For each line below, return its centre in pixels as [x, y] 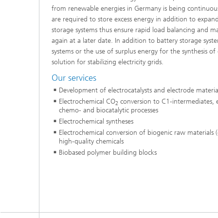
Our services [74, 78]
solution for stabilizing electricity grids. [108, 62]
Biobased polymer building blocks [108, 153]
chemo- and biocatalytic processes [109, 110]
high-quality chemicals [91, 141]
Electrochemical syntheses [96, 121]
